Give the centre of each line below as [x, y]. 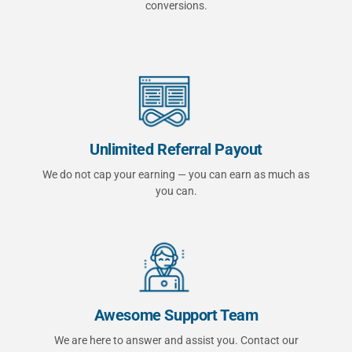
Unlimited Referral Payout [176, 150]
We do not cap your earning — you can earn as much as [176, 175]
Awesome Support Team [176, 315]
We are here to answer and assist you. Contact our [176, 340]
